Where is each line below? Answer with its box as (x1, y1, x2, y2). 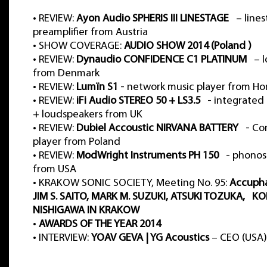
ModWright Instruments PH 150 (76, 150, 219, 162)
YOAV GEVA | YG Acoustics (91, 232, 209, 244)
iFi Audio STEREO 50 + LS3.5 (76, 95, 200, 107)
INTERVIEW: (39, 232, 91, 244)
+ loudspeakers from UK (33, 109, 142, 120)
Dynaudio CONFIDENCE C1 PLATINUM (76, 54, 247, 66)
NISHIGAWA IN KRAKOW (33, 205, 139, 216)
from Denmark (33, 68, 100, 79)
